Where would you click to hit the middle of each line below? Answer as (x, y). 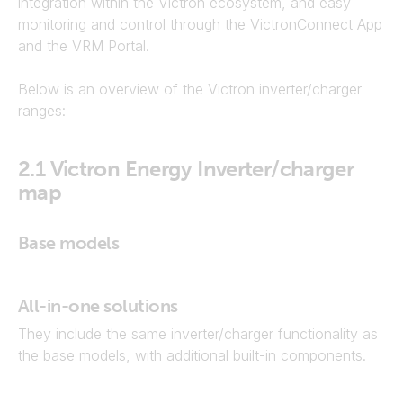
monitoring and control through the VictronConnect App (200, 24)
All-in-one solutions (98, 306)
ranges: (42, 111)
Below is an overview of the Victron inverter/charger (190, 89)
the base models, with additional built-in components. (192, 355)
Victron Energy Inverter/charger (202, 169)
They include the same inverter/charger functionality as (198, 334)
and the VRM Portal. (84, 46)
